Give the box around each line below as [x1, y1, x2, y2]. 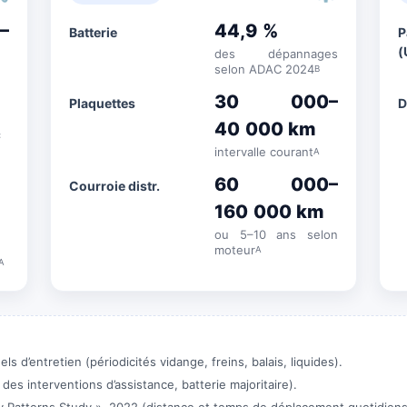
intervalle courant [214, 144, 314, 159]
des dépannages [214, 46, 338, 61]
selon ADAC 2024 [214, 62, 315, 76]
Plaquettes [69, 95, 136, 111]
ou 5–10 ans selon [214, 227, 338, 242]
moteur [214, 243, 256, 257]
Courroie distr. [69, 178, 161, 194]
